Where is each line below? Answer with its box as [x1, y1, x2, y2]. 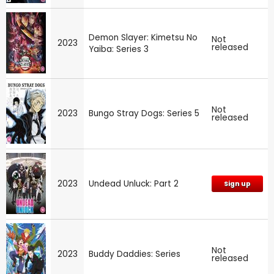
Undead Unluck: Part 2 [89, 178, 179, 190]
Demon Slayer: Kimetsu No [89, 32, 198, 44]
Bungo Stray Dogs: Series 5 [89, 108, 199, 120]
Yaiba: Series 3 [89, 43, 149, 56]
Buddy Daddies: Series [89, 248, 180, 261]
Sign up [224, 179, 251, 189]
